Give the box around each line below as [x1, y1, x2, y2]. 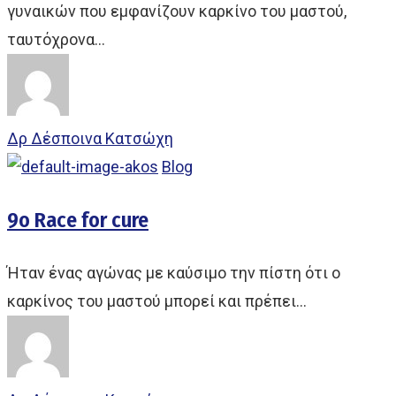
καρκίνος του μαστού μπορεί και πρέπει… [7, 292, 307, 310]
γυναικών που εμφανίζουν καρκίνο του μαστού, [7, 2, 346, 20]
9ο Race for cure [7, 208, 148, 232]
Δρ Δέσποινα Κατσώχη [7, 129, 173, 148]
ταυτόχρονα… [7, 30, 105, 49]
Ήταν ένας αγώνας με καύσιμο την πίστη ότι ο [7, 263, 340, 282]
